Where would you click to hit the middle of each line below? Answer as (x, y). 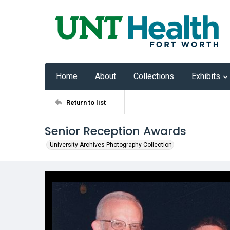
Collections (154, 76)
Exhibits (206, 76)
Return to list (86, 102)
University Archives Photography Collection (111, 145)
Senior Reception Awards (116, 131)
